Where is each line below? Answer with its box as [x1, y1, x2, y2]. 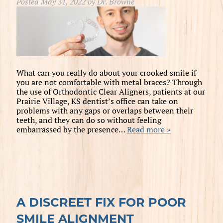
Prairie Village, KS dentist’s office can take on [16, 95, 178, 107]
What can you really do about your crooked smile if [16, 67, 196, 78]
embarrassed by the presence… [16, 123, 127, 135]
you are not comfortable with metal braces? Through [16, 76, 202, 88]
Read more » [126, 123, 171, 135]
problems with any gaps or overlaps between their [16, 105, 193, 116]
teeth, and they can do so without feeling [16, 114, 161, 125]
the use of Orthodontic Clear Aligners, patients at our [16, 86, 205, 97]
